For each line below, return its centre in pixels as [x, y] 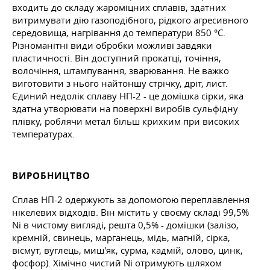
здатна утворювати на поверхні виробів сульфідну [125, 108]
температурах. [43, 133]
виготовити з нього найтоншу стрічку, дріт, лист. [120, 83]
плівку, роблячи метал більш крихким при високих [126, 121]
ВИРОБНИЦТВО [51, 175]
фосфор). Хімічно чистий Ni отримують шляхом [117, 262]
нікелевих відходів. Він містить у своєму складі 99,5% [130, 212]
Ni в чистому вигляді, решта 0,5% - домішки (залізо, [125, 224]
